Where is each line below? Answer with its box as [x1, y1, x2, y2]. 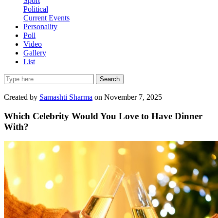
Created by [4, 93, 39, 101]
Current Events [23, 14, 70, 22]
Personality [23, 22, 57, 31]
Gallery [23, 49, 46, 57]
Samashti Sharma [39, 93, 92, 101]
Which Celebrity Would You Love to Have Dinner [4, 110, 202, 121]
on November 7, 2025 [94, 93, 162, 101]
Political [23, 5, 48, 13]
